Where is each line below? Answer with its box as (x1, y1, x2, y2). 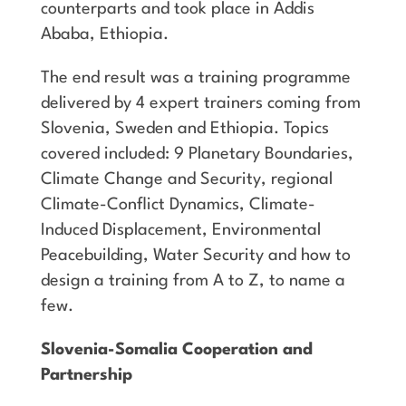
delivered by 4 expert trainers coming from (40, 95, 361, 112)
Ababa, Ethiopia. (40, 26, 169, 43)
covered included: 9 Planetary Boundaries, (40, 146, 353, 163)
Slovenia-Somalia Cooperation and (40, 342, 313, 359)
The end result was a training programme (40, 70, 351, 87)
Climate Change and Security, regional (40, 171, 333, 188)
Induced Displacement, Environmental (40, 222, 321, 239)
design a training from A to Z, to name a (40, 273, 345, 290)
